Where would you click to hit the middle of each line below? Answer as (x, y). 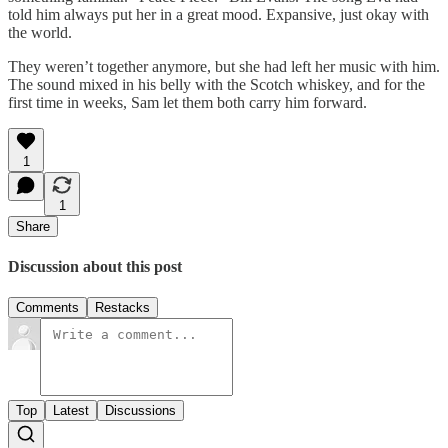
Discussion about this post (95, 267)
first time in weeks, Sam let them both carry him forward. (187, 102)
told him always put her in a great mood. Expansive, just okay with (218, 14)
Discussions (140, 411)
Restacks (122, 308)
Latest (71, 411)
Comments (47, 308)
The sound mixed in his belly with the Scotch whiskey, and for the (216, 84)
